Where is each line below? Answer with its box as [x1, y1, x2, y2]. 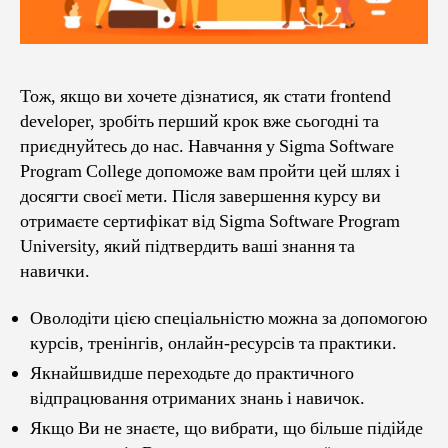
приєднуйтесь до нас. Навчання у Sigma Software [20, 134, 394, 158]
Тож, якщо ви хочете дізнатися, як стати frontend [20, 84, 391, 108]
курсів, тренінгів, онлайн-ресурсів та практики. [30, 332, 397, 355]
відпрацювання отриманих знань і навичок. [30, 387, 365, 410]
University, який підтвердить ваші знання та [20, 234, 355, 258]
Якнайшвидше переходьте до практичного [30, 362, 354, 385]
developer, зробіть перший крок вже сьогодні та [20, 109, 379, 133]
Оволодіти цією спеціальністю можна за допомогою [30, 307, 427, 330]
